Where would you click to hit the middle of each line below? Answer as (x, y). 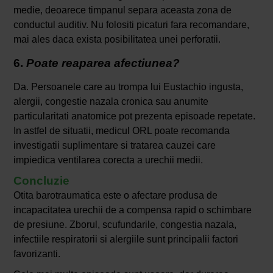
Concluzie (41, 181)
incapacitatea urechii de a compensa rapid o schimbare (132, 210)
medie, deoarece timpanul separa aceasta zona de (122, 10)
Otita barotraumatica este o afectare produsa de (115, 196)
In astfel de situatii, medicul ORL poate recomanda (121, 131)
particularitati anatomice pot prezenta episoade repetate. (134, 116)
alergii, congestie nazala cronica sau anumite (111, 102)
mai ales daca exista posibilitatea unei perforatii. (117, 40)
